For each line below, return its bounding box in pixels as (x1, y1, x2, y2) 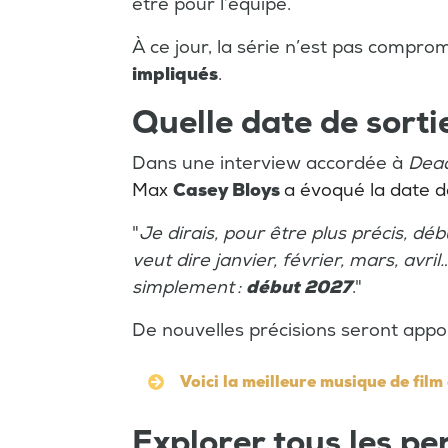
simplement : (132, 276, 246, 300)
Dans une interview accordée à (132, 152, 408, 176)
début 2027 (246, 276, 352, 300)
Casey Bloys (173, 179, 280, 203)
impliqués (132, 63, 218, 87)
